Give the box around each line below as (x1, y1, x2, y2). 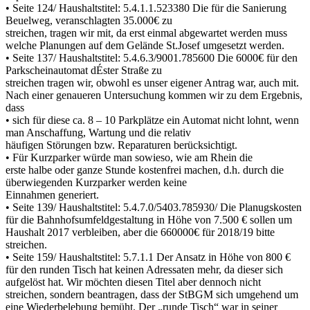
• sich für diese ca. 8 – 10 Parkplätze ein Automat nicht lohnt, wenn (6, 113, 299, 126)
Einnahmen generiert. (6, 188, 99, 201)
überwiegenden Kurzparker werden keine (6, 176, 187, 188)
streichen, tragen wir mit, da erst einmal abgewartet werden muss (6, 26, 287, 39)
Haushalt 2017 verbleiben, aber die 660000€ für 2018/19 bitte (6, 226, 275, 238)
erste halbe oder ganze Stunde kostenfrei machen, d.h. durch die (6, 163, 284, 176)
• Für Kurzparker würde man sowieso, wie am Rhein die (6, 151, 253, 163)
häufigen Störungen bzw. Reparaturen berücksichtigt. (6, 138, 237, 151)
